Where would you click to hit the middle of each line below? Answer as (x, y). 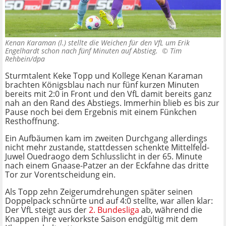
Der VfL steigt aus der (47, 210)
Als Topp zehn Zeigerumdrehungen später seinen (99, 192)
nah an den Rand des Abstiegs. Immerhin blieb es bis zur (112, 103)
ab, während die (171, 210)
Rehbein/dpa (25, 59)
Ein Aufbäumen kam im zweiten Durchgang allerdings (106, 138)
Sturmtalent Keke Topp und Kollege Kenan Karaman (104, 76)
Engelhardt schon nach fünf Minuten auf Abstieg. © (88, 51)
